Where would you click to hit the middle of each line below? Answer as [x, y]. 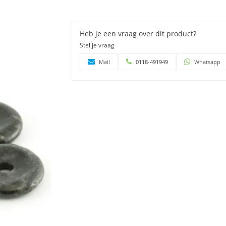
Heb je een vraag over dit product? [138, 33]
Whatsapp [207, 62]
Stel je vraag [97, 45]
